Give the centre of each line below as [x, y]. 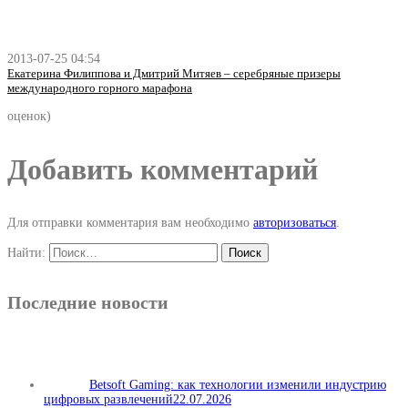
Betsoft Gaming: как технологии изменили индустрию [238, 385]
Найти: [26, 252]
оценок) [29, 116]
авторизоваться [295, 222]
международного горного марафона [100, 87]
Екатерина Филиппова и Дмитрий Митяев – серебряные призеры [174, 73]
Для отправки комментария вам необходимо [130, 222]
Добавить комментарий [163, 169]
